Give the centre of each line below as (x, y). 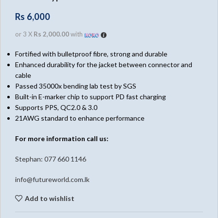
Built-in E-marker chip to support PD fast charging (91, 97)
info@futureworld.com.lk (52, 180)
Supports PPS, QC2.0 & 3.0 (56, 108)
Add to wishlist (49, 198)
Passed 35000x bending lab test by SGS (76, 86)
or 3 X (24, 34)
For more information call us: (62, 139)
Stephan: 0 (32, 159)
